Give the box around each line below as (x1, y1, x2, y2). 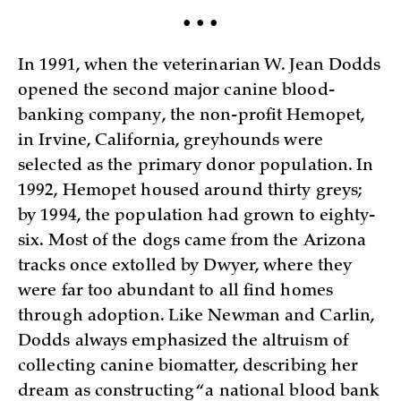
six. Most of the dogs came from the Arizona (18, 234, 367, 251)
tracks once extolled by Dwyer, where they (18, 259, 353, 276)
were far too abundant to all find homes (18, 284, 333, 301)
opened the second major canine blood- (18, 83, 335, 100)
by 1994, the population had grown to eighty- (18, 209, 376, 226)
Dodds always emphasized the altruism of (18, 334, 348, 351)
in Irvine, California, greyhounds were (18, 133, 323, 150)
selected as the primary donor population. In (18, 158, 374, 175)
